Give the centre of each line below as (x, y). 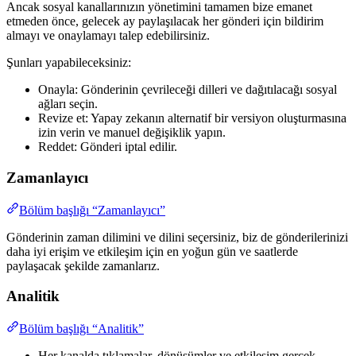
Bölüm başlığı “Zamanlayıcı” (92, 210)
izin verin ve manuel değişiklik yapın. (132, 133)
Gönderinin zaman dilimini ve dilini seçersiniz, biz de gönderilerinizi (177, 237)
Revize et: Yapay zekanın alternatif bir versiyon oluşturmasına (192, 118)
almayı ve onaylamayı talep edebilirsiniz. (108, 36)
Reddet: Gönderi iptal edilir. (108, 147)
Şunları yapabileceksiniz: (69, 63)
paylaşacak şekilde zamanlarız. (83, 265)
